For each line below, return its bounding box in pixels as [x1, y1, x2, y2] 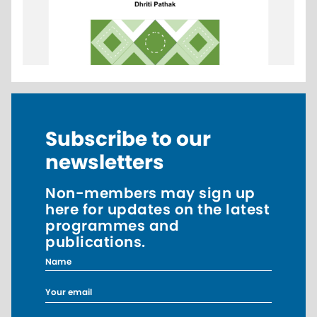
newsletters [45, 148, 164, 176]
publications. [45, 231, 146, 252]
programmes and [45, 215, 179, 236]
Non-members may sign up [45, 183, 255, 203]
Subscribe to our [45, 125, 211, 153]
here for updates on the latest [45, 199, 270, 219]
